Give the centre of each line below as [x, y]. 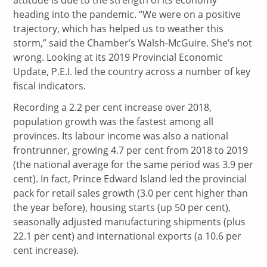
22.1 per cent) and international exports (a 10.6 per [128, 236]
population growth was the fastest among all [114, 122]
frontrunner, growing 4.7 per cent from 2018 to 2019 [131, 150]
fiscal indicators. [50, 86]
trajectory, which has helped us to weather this [119, 28]
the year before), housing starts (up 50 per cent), [122, 208]
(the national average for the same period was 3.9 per [133, 165]
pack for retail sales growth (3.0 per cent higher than [131, 193]
